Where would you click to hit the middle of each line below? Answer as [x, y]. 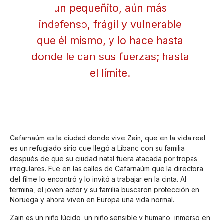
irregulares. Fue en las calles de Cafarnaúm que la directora [107, 169]
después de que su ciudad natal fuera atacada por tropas [104, 159]
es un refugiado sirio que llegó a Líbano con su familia [97, 148]
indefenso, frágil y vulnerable [110, 25]
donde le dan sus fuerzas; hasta [110, 57]
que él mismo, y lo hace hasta [110, 41]
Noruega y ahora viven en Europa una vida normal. [92, 200]
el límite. [110, 73]
